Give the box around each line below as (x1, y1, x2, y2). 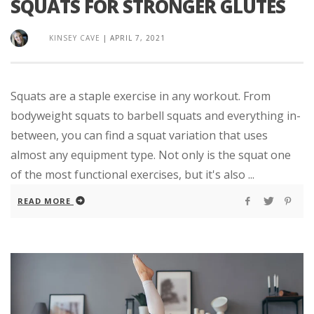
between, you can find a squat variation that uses (11, 127, 268, 143)
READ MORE (18, 195, 71, 206)
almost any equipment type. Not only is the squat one (11, 146, 291, 163)
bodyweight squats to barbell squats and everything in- (11, 107, 301, 123)
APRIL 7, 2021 (110, 32, 165, 43)
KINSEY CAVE (49, 32, 100, 43)
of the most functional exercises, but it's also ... (11, 166, 254, 182)
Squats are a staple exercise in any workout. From (11, 88, 271, 104)
